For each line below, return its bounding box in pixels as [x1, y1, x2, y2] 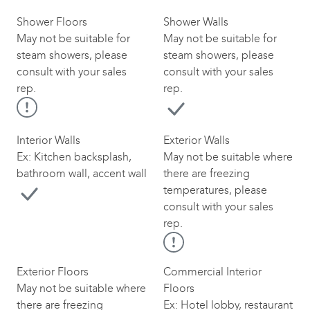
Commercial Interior [163, 265, 262, 278]
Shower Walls [163, 15, 228, 28]
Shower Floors [17, 15, 87, 28]
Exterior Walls [163, 134, 230, 147]
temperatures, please [163, 183, 267, 197]
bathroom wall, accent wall [17, 167, 147, 180]
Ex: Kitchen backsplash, [17, 150, 131, 163]
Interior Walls [17, 134, 80, 147]
